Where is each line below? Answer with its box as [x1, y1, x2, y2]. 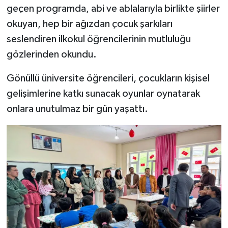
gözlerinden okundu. [6, 49, 97, 60]
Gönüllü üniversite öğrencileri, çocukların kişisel [6, 73, 210, 83]
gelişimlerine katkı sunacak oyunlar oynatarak [6, 88, 200, 99]
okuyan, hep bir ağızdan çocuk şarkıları [6, 18, 173, 29]
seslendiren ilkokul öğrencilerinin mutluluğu [6, 34, 191, 44]
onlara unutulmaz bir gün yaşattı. [6, 103, 148, 114]
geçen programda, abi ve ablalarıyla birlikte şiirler [6, 3, 220, 14]
